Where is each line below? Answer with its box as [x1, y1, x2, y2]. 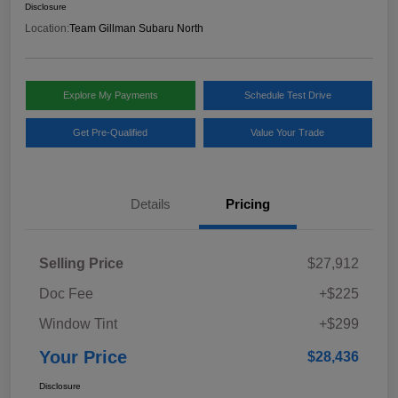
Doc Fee [39, 286, 93, 302]
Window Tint [39, 316, 117, 332]
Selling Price [39, 256, 123, 272]
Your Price [39, 347, 127, 368]
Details [130, 196, 171, 212]
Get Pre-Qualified [73, 127, 148, 139]
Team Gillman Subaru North [69, 22, 203, 36]
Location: [25, 22, 69, 36]
